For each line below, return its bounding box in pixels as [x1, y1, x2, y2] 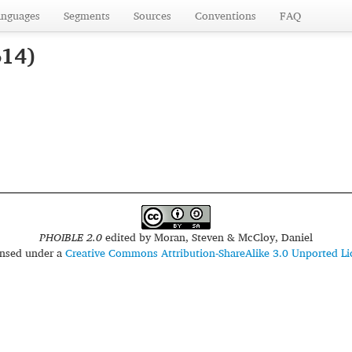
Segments [64, 6, 110, 24]
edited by [101, 228, 154, 246]
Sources [134, 6, 171, 24]
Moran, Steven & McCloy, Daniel [153, 228, 313, 246]
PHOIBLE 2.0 [38, 228, 102, 246]
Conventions [195, 6, 256, 24]
